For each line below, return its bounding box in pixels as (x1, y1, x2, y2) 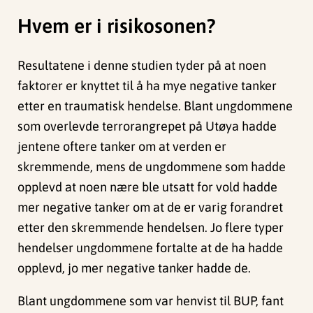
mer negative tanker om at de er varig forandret (17, 200, 284, 215)
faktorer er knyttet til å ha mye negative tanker (17, 78, 277, 94)
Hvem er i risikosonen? (17, 14, 221, 37)
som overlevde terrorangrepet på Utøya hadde (17, 119, 277, 134)
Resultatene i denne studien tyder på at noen (17, 58, 267, 73)
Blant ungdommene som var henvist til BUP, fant (17, 293, 284, 309)
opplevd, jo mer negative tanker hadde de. (17, 261, 254, 276)
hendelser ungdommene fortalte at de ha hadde (17, 240, 284, 256)
